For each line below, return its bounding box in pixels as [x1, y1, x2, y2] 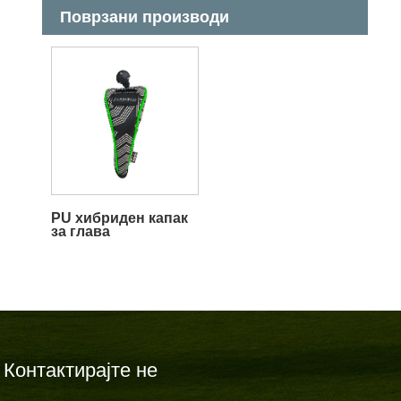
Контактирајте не [4, 359, 158, 382]
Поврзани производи [60, 8, 230, 27]
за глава [50, 224, 110, 240]
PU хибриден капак [50, 210, 188, 226]
